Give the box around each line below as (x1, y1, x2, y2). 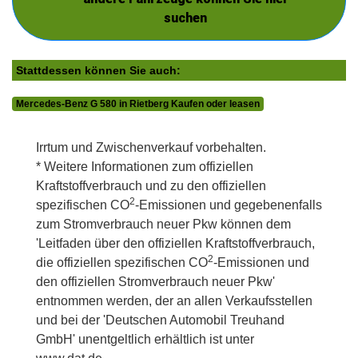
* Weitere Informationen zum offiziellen (36, 160, 253, 174)
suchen (164, 10, 207, 26)
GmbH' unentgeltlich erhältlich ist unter (36, 332, 254, 347)
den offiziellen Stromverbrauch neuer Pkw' (36, 275, 275, 289)
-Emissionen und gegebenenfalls (135, 198, 322, 213)
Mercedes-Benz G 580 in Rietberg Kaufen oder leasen (15, 98, 260, 110)
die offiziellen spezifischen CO (36, 256, 208, 270)
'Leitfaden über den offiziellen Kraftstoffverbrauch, (36, 237, 315, 251)
